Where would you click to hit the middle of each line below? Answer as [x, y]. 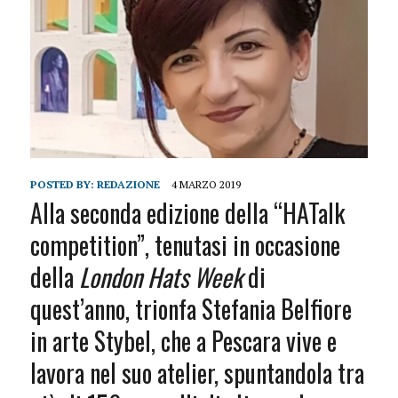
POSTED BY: [63, 185]
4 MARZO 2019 [206, 185]
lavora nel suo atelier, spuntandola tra [197, 373]
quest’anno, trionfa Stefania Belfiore [191, 309]
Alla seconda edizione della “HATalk [187, 213]
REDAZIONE [128, 185]
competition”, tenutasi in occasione [185, 245]
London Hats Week [160, 277]
